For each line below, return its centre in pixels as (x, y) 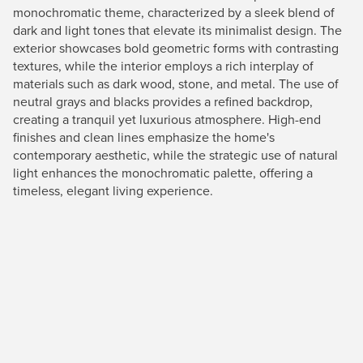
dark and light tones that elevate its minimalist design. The (177, 30)
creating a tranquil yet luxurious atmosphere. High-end (167, 119)
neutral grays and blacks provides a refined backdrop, (163, 101)
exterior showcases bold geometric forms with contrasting (176, 48)
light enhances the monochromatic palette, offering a (163, 173)
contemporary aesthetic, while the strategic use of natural (175, 155)
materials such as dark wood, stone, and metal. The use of (176, 83)
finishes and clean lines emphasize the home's (144, 137)
